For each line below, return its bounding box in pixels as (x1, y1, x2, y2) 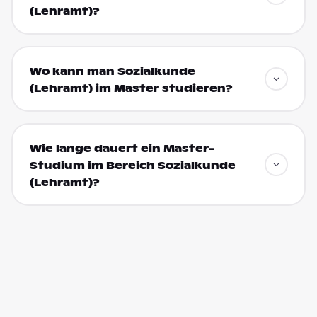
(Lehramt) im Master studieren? (29, 81, 233, 95)
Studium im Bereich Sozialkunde (29, 158, 236, 172)
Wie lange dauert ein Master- (29, 142, 214, 155)
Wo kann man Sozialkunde (29, 64, 195, 78)
